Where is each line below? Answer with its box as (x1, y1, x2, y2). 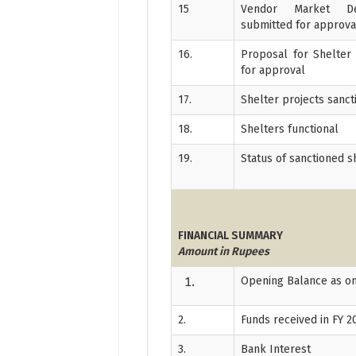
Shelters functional (241, 122, 339, 136)
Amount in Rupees (178, 244, 270, 258)
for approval (241, 63, 306, 77)
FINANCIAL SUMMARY (178, 228, 284, 242)
